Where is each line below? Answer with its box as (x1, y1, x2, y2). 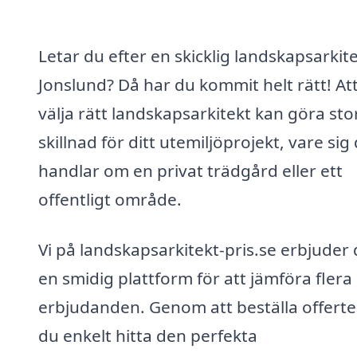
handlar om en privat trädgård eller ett (38, 159, 343, 182)
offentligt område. (38, 187, 182, 210)
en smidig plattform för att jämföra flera (38, 267, 352, 290)
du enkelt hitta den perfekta (38, 324, 257, 347)
